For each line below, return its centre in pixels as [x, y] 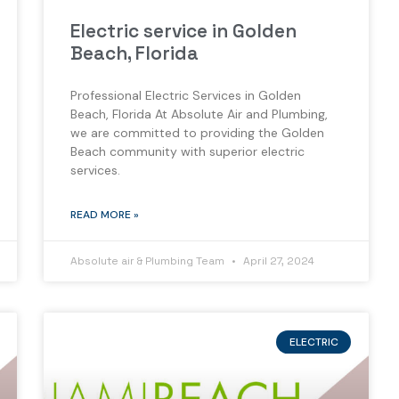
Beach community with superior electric [187, 151]
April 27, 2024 [277, 261]
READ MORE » [104, 214]
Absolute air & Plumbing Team [148, 261]
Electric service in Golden [183, 30]
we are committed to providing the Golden [197, 132]
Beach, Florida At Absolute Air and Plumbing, [199, 114]
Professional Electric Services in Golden [185, 95]
